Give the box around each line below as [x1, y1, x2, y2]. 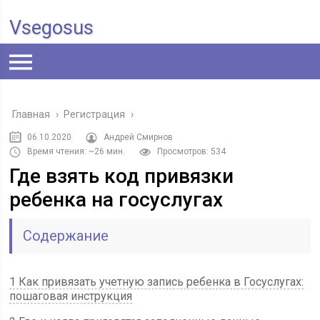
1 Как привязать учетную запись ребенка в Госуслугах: [9, 275, 304, 289]
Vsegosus [9, 16, 94, 39]
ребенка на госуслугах [9, 188, 224, 211]
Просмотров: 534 [157, 146, 226, 156]
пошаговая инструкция [9, 289, 133, 303]
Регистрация [64, 109, 126, 120]
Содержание [23, 227, 109, 244]
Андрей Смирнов [104, 132, 174, 142]
